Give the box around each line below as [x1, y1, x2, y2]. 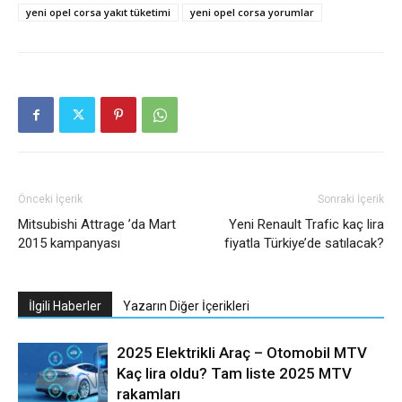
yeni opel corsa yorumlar [190, 4, 314, 19]
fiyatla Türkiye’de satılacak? [224, 234, 384, 251]
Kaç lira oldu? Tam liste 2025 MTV [117, 363, 352, 382]
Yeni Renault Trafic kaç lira [229, 215, 384, 232]
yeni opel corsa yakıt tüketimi [26, 4, 170, 19]
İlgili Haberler [29, 298, 101, 313]
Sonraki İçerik [318, 192, 384, 205]
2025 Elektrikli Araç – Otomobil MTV [117, 343, 367, 362]
